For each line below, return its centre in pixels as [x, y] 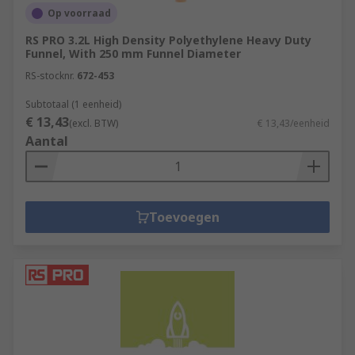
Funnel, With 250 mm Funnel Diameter [133, 53]
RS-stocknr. [50, 76]
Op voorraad [79, 13]
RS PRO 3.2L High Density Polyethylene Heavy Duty [168, 40]
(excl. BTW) [94, 123]
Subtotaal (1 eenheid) [73, 104]
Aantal [47, 141]
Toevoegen [184, 217]
